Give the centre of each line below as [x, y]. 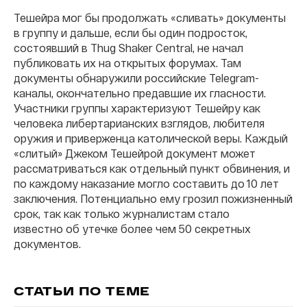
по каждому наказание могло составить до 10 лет [146, 184]
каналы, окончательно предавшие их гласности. [140, 93]
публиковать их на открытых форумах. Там [127, 63]
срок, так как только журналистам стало [122, 214]
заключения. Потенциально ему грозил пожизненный [153, 199]
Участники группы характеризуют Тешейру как [137, 108]
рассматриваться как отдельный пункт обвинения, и [152, 169]
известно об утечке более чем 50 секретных [132, 229]
